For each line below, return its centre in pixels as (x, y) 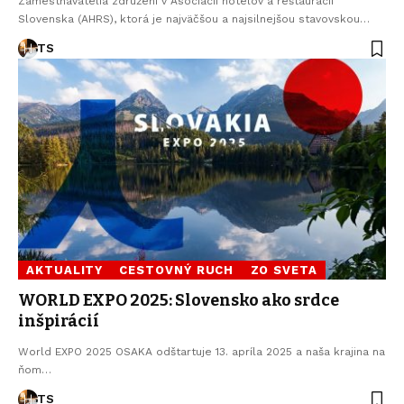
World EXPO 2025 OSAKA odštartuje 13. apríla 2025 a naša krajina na (202, 352)
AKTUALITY (65, 271)
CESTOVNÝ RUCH (177, 271)
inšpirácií (59, 321)
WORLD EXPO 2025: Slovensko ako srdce (179, 301)
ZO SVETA (284, 271)
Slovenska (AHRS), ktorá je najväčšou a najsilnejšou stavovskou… (194, 19)
